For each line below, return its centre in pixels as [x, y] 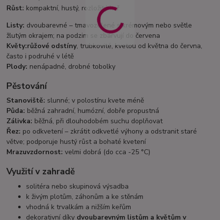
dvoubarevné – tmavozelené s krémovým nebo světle [109, 26]
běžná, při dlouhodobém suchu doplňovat [98, 121]
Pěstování [27, 86]
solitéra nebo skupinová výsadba [78, 186]
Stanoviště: [26, 101]
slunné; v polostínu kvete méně [95, 101]
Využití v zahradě [41, 171]
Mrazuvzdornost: [35, 152]
